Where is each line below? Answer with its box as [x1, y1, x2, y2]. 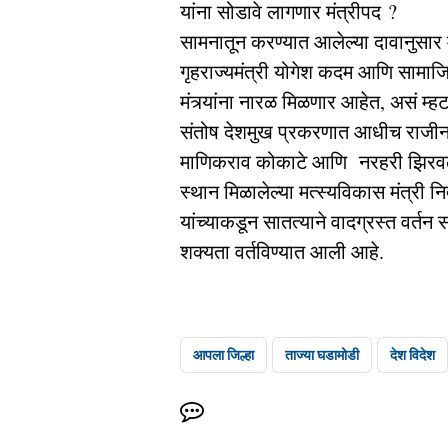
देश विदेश [390, 346, 435, 363]
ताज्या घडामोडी [285, 346, 359, 363]
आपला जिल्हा [193, 346, 254, 363]
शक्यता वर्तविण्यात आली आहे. [180, 238, 384, 265]
